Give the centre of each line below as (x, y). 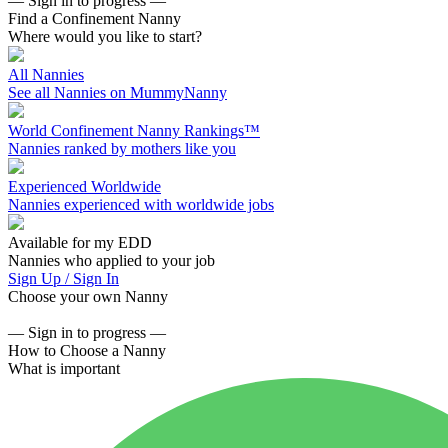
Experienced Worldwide (84, 186)
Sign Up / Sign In (63, 278)
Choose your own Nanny (88, 296)
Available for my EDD (80, 242)
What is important (64, 368)
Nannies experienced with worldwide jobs (141, 204)
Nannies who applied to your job (111, 260)
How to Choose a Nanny (87, 350)
